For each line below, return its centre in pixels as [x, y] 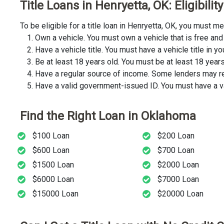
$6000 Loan [53, 179]
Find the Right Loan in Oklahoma [108, 116]
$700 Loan [176, 150]
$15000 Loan [55, 194]
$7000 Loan [178, 179]
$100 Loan [51, 136]
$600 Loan [51, 150]
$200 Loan [176, 136]
